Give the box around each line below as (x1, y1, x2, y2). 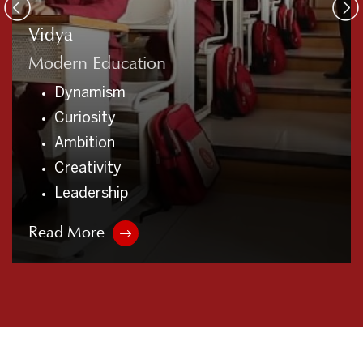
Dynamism (54, 86, 126, 100)
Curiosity (54, 111, 116, 126)
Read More (28, 221, 105, 241)
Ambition (54, 136, 115, 151)
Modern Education (28, 51, 166, 74)
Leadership (54, 186, 128, 201)
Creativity (54, 161, 122, 176)
